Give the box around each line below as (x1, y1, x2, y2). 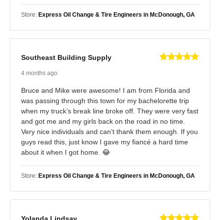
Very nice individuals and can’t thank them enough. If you (21, 127, 198, 136)
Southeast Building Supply (21, 54, 111, 62)
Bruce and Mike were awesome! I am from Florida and (21, 86, 190, 94)
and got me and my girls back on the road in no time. (21, 117, 185, 125)
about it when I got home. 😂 (21, 148, 110, 156)
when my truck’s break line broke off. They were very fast (21, 107, 198, 115)
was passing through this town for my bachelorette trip (21, 96, 189, 105)
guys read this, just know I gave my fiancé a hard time (21, 137, 188, 146)
